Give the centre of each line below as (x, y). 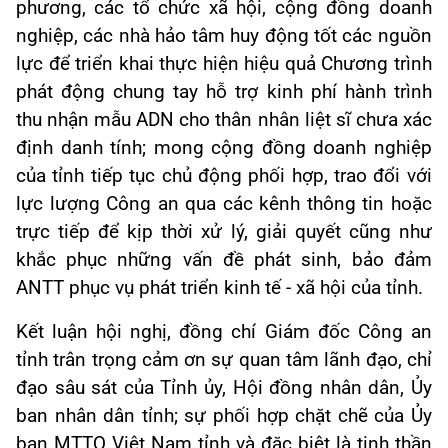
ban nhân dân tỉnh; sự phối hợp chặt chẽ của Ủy (224, 416)
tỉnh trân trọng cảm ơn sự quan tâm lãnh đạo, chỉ (224, 360)
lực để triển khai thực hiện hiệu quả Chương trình (224, 64)
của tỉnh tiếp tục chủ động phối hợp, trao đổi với (224, 176)
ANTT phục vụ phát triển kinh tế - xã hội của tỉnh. (219, 288)
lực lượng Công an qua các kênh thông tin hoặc (224, 204)
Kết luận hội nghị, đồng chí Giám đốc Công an (224, 332)
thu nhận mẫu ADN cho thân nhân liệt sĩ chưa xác (224, 120)
